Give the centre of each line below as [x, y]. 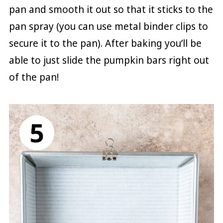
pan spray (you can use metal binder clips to [108, 27]
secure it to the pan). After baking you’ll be [105, 44]
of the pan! [34, 77]
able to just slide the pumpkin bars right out [109, 60]
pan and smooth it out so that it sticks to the [111, 10]
